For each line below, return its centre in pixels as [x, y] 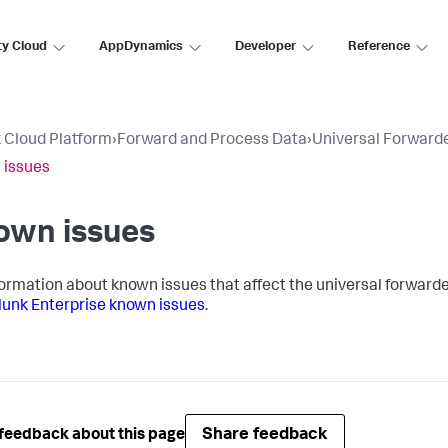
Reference [379, 47]
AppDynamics [141, 47]
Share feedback [265, 435]
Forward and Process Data [212, 141]
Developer [265, 47]
